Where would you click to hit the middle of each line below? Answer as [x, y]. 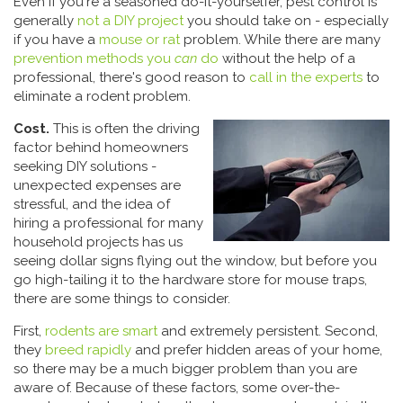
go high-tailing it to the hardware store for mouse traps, [190, 280]
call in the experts [306, 77]
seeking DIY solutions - [85, 166]
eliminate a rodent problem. [102, 96]
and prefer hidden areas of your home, [259, 350]
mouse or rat [139, 40]
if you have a [56, 40]
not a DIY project [130, 21]
